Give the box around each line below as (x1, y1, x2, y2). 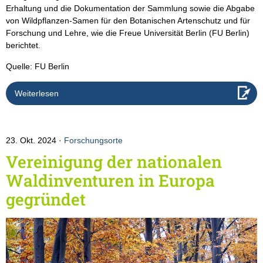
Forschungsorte (64, 135, 123, 145)
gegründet (6, 188, 86, 210)
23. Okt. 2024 (6, 135, 59, 145)
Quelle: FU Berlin (6, 61, 69, 71)
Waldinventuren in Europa (6, 169, 215, 191)
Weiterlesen (15, 88, 59, 98)
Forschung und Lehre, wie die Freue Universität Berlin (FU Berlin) (6, 28, 249, 38)
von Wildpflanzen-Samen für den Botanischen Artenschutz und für (6, 15, 250, 25)
